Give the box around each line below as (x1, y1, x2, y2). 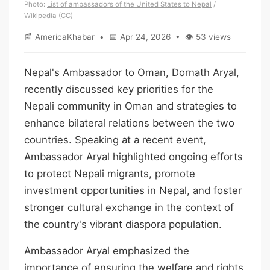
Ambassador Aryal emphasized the (24, 245, 189, 257)
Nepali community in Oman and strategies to (24, 99, 237, 112)
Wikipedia (24, 11, 57, 20)
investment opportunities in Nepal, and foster (24, 184, 242, 196)
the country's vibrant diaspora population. (24, 218, 222, 230)
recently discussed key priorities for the (24, 83, 213, 95)
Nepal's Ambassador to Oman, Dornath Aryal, (24, 66, 239, 78)
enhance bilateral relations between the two (24, 116, 234, 129)
